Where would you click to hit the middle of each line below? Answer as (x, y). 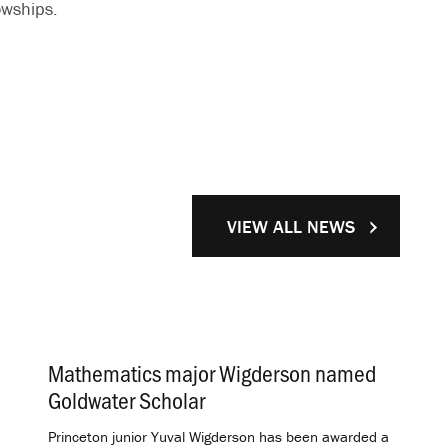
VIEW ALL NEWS (291, 226)
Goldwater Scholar (126, 399)
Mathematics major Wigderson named (212, 372)
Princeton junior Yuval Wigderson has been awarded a (218, 436)
